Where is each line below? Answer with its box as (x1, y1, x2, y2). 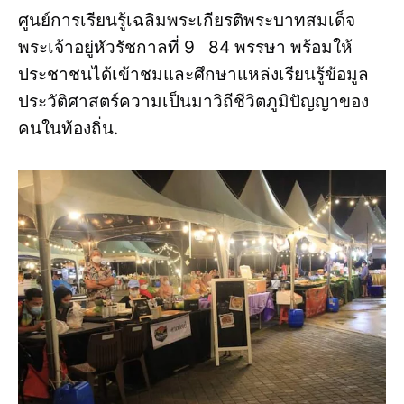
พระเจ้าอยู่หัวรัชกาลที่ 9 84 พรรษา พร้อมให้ (18, 37, 353, 58)
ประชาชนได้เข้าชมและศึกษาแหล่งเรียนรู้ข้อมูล (18, 64, 369, 85)
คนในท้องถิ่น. (18, 118, 123, 139)
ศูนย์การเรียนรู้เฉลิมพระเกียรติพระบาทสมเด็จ (18, 10, 355, 31)
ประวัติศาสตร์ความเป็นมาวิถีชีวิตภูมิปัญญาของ (18, 91, 369, 112)
